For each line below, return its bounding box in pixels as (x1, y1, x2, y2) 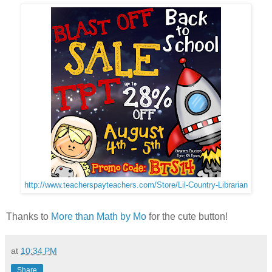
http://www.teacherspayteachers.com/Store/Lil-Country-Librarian (24, 180, 248, 189)
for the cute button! (146, 211, 228, 222)
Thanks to (6, 211, 51, 222)
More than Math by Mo (51, 211, 146, 222)
